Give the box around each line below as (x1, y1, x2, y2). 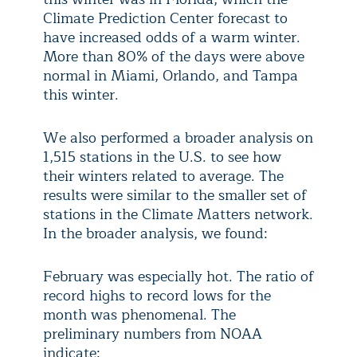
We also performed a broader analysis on (43, 126, 313, 151)
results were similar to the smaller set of (43, 183, 307, 208)
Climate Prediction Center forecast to (43, 6, 288, 31)
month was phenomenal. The (43, 303, 236, 328)
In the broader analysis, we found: (43, 222, 268, 246)
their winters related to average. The (43, 164, 284, 189)
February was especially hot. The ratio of (43, 265, 314, 289)
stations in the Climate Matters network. (43, 202, 313, 227)
